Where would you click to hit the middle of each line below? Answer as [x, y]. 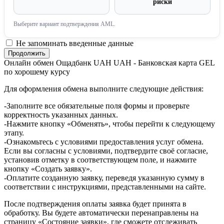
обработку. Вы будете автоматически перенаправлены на [101, 213]
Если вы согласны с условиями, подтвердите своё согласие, [106, 151]
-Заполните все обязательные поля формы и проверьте [97, 106]
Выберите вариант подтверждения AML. [64, 24]
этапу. [14, 133]
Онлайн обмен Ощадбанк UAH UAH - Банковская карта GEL [109, 63]
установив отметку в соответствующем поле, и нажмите [100, 160]
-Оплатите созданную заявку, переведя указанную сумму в [104, 178]
